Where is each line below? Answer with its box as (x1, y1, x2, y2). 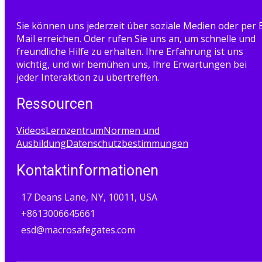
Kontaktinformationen (16, 162, 158, 180)
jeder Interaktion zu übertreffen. (16, 70, 159, 84)
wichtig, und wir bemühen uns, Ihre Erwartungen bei (16, 57, 247, 71)
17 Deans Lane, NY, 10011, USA (16, 191, 160, 204)
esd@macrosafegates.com (16, 223, 135, 237)
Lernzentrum (46, 124, 104, 137)
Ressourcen (16, 95, 93, 113)
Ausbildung (16, 137, 66, 150)
